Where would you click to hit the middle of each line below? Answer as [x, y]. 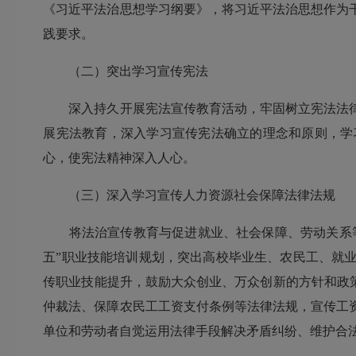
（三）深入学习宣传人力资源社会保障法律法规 [190, 195]
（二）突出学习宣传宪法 [126, 72]
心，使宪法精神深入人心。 [120, 158]
